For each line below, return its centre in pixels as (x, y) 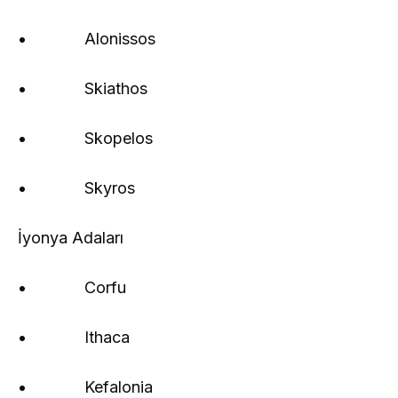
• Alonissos (87, 38)
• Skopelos (85, 138)
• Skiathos (83, 88)
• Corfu (72, 287)
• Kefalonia (85, 386)
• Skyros (76, 187)
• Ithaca (74, 337)
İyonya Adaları (71, 237)
